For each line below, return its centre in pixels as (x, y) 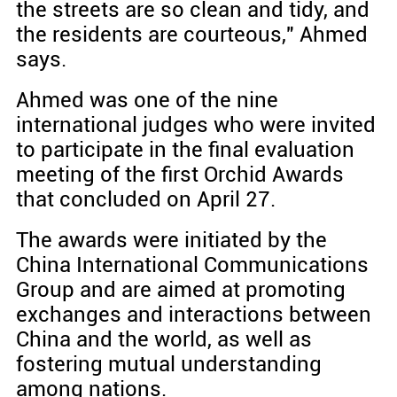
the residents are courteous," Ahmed (191, 34)
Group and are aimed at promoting (180, 289)
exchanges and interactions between (193, 314)
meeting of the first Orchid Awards (179, 174)
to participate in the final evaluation (185, 149)
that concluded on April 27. (145, 199)
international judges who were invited (195, 125)
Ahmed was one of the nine (147, 100)
